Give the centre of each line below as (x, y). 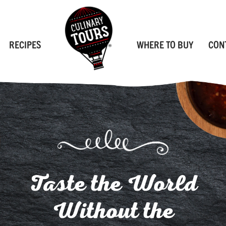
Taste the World (113, 183)
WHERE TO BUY (165, 44)
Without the (113, 211)
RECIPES (25, 44)
